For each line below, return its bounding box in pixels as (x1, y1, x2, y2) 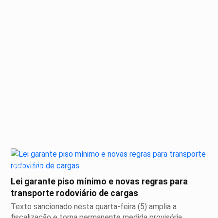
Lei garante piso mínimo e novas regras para (11, 177, 188, 187)
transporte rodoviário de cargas (11, 188, 138, 199)
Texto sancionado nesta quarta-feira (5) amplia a (11, 202, 177, 212)
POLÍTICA (14, 163, 42, 171)
